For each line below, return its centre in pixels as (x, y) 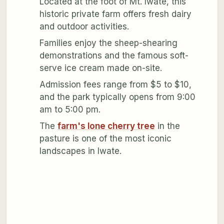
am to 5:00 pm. (70, 110)
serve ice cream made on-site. (100, 68)
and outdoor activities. (84, 27)
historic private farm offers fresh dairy (115, 14)
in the (167, 126)
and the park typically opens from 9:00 (117, 97)
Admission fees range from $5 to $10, (115, 85)
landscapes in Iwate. (80, 151)
